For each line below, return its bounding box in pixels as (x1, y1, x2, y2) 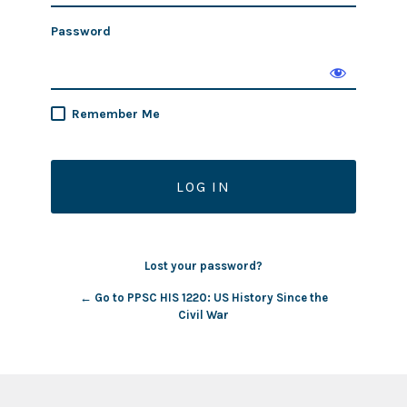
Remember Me (72, 106, 160, 122)
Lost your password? (144, 259, 263, 273)
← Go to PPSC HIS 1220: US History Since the (79, 291, 328, 304)
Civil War (178, 308, 229, 322)
